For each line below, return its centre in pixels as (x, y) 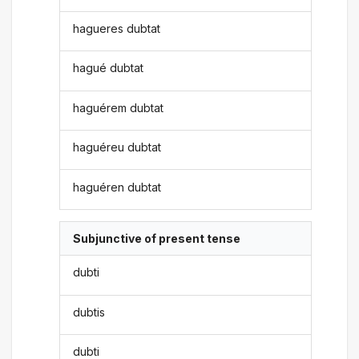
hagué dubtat (109, 68)
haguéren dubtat (117, 187)
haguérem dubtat (119, 107)
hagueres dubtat (117, 29)
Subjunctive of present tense (157, 238)
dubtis (89, 312)
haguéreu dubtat (117, 147)
